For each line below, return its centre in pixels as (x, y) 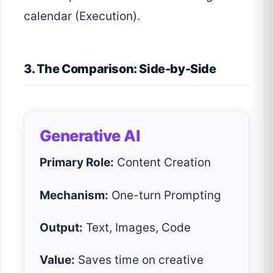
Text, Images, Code (137, 227)
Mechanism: (74, 195)
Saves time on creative (139, 260)
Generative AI (90, 136)
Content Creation (162, 163)
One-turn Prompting (165, 195)
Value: (57, 260)
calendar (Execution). (82, 16)
